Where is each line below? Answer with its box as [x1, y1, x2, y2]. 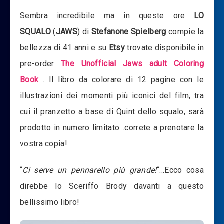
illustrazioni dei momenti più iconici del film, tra [20, 90, 204, 100]
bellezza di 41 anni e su [20, 42, 107, 52]
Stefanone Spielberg [91, 26, 169, 36]
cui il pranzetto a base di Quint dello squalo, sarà [20, 106, 204, 116]
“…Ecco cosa [156, 165, 204, 175]
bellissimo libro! [20, 197, 80, 207]
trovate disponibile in [124, 42, 204, 52]
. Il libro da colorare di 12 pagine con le [38, 74, 204, 84]
